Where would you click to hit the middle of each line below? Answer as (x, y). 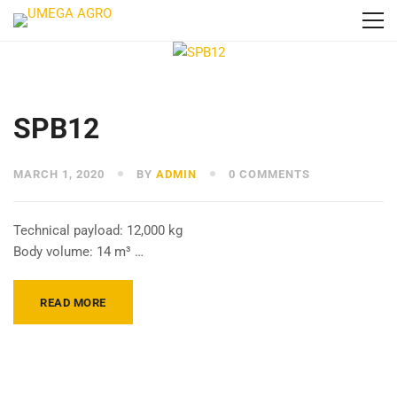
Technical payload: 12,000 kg (98, 230)
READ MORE (73, 303)
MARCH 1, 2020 (59, 174)
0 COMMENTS (268, 174)
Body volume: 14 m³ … (78, 252)
